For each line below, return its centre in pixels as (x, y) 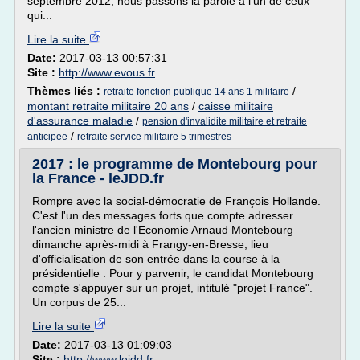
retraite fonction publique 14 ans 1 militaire (196, 92)
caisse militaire (236, 106)
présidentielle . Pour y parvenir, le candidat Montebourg (173, 273)
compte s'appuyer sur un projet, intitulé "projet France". (172, 288)
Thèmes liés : (65, 91)
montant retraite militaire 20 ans (108, 106)
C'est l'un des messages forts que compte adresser (163, 215)
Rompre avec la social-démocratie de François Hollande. (176, 201)
